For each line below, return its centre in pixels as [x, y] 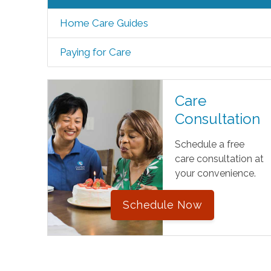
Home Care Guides [104, 23]
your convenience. [215, 173]
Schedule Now [163, 205]
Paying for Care [95, 52]
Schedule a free [209, 144]
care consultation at [219, 159]
